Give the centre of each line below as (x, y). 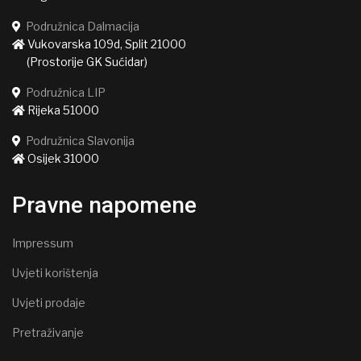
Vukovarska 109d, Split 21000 (106, 44)
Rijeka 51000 (62, 110)
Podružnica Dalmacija (83, 26)
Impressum (43, 243)
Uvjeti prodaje (49, 302)
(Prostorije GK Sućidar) (80, 61)
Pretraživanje (48, 332)
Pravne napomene (104, 205)
